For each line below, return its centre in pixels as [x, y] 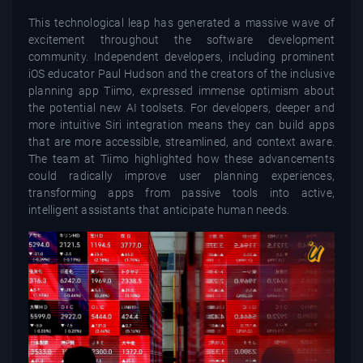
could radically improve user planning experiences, [181, 175]
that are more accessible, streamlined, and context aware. [181, 141]
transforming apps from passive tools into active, [181, 192]
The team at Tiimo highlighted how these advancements [181, 158]
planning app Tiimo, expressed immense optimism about [181, 90]
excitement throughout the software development [181, 39]
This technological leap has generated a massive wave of [181, 22]
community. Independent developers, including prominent [181, 56]
